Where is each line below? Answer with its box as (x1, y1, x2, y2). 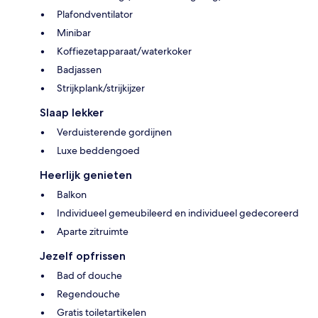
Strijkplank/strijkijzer (57, 81, 145, 94)
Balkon (57, 187, 87, 201)
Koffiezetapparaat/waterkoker (57, 44, 192, 57)
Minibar (57, 26, 91, 39)
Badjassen (57, 62, 102, 76)
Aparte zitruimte (57, 224, 128, 238)
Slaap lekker (40, 105, 104, 119)
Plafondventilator (57, 7, 133, 21)
